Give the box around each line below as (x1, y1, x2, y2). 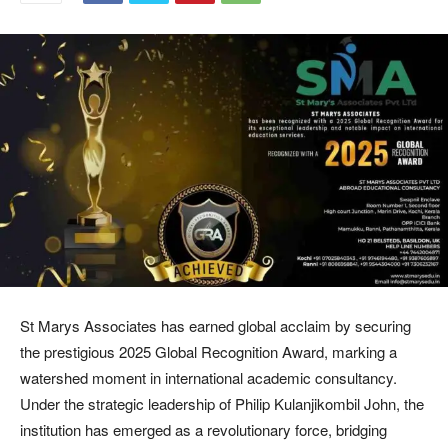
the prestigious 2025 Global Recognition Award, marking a (20, 340, 397, 362)
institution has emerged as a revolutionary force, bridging (20, 418, 387, 440)
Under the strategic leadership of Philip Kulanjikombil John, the (20, 392, 424, 414)
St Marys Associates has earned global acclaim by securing (20, 314, 411, 336)
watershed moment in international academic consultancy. (20, 366, 397, 388)
